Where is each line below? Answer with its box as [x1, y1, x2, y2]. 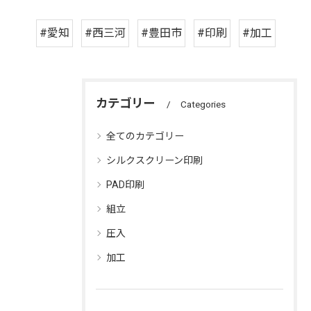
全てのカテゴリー [106, 131, 184, 142]
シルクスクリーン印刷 [106, 155, 203, 166]
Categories [180, 99, 226, 110]
